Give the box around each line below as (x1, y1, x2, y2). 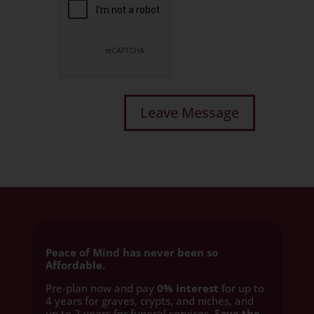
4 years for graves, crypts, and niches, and (45, 294, 254, 308)
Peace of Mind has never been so (45, 245, 218, 259)
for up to (218, 281, 264, 295)
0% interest (156, 281, 219, 295)
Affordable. (45, 258, 105, 272)
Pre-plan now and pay (45, 281, 157, 295)
